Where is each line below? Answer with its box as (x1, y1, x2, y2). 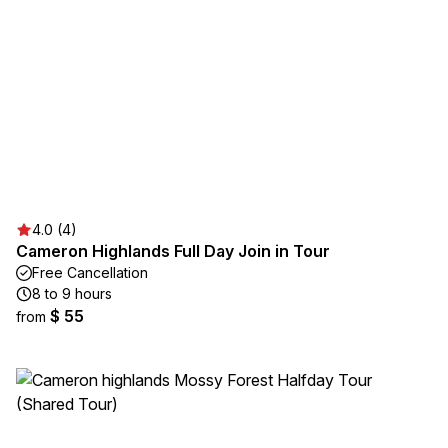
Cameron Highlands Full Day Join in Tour (16, 241, 330, 261)
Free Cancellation (32, 264, 148, 281)
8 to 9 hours (32, 285, 112, 302)
